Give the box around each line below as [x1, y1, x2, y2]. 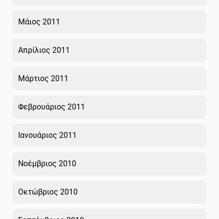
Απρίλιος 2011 [18, 45, 70, 55]
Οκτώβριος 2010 [18, 187, 78, 197]
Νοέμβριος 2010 [18, 158, 76, 168]
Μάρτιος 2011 [18, 73, 68, 83]
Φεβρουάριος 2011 [18, 102, 85, 111]
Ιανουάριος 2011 [18, 130, 77, 140]
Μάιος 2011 [18, 17, 60, 26]
